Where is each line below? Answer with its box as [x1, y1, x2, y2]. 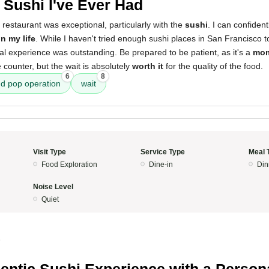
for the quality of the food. [163, 61, 263, 71]
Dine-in [149, 160, 173, 169]
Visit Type [32, 148, 66, 156]
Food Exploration [41, 160, 97, 169]
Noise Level [32, 183, 73, 191]
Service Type [141, 148, 185, 156]
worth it [132, 61, 163, 71]
